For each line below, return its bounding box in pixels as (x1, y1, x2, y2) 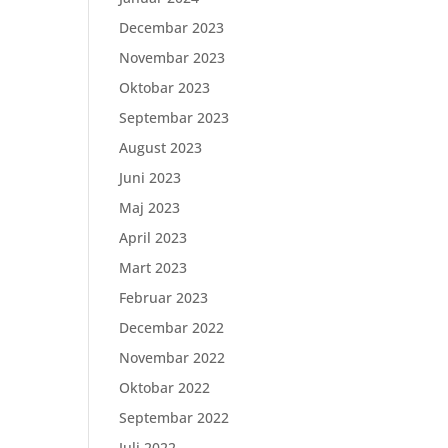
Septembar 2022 (119, 408, 230, 427)
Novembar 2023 (119, 48, 226, 67)
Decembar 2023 (119, 18, 225, 37)
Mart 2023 (119, 258, 188, 277)
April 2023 (119, 228, 188, 247)
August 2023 (119, 138, 203, 157)
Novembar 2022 (119, 348, 226, 367)
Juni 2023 (119, 168, 182, 187)
